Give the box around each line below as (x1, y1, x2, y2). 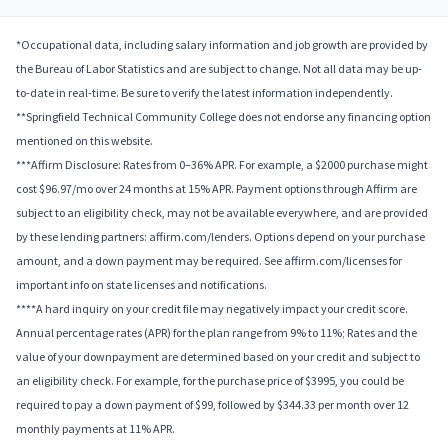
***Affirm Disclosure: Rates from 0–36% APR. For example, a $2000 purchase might (16, 157, 428, 173)
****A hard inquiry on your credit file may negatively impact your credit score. (16, 301, 408, 317)
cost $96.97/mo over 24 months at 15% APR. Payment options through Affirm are (16, 181, 417, 197)
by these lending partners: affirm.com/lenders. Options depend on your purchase (16, 229, 425, 245)
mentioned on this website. (16, 133, 153, 149)
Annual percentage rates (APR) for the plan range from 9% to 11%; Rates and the (16, 325, 417, 341)
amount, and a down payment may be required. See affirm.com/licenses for (16, 253, 402, 269)
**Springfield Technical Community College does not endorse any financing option (16, 109, 431, 125)
